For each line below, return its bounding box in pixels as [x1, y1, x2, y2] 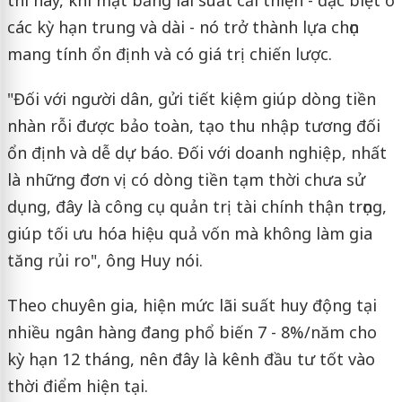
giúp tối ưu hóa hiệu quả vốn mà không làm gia [6, 223, 372, 244]
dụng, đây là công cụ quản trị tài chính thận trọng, [6, 196, 387, 217]
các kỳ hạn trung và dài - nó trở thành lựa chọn [6, 16, 359, 38]
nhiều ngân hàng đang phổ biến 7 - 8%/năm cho [6, 321, 377, 343]
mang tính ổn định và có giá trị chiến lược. [6, 43, 332, 65]
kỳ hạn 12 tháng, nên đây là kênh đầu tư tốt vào [6, 348, 375, 370]
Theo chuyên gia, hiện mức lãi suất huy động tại [6, 294, 377, 316]
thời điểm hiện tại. [6, 375, 148, 397]
